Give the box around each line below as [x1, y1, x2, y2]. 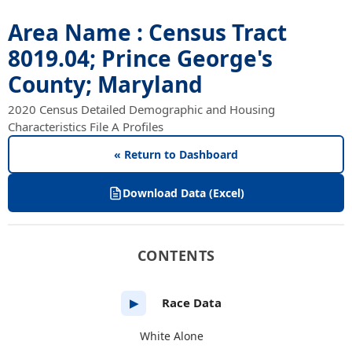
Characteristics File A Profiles [8, 119, 163, 134]
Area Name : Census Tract [8, 17, 287, 47]
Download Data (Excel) [122, 185, 244, 200]
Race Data [162, 295, 222, 310]
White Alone [139, 328, 203, 343]
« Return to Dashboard [114, 147, 238, 162]
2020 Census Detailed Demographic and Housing [8, 101, 275, 117]
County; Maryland [8, 69, 203, 99]
